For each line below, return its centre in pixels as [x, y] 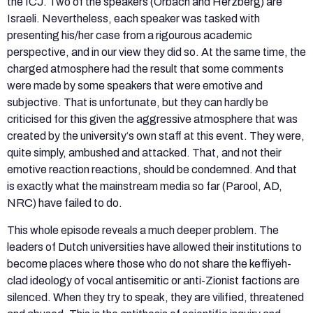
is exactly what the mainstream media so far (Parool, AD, [145, 187]
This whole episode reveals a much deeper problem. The [143, 230]
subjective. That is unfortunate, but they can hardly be [138, 103]
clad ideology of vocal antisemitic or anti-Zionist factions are [153, 280]
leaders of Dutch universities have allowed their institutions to [154, 247]
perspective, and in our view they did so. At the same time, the [156, 52]
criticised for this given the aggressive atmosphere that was [152, 119]
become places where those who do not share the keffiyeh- [149, 263]
